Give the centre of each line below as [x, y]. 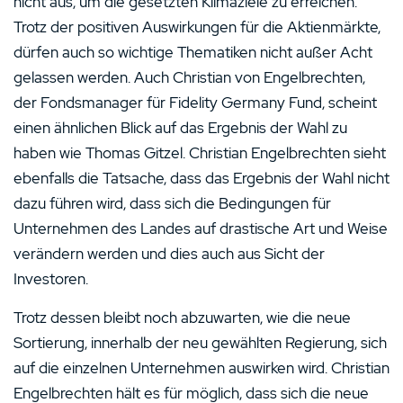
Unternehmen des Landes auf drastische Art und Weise [201, 228]
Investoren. [51, 279]
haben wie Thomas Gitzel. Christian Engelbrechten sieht [200, 153]
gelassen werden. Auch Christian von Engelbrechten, [189, 77]
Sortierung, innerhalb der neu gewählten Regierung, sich [200, 343]
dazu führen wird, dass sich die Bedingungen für [172, 203]
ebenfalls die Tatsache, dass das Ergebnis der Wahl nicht [201, 178]
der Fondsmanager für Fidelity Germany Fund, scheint [195, 103]
